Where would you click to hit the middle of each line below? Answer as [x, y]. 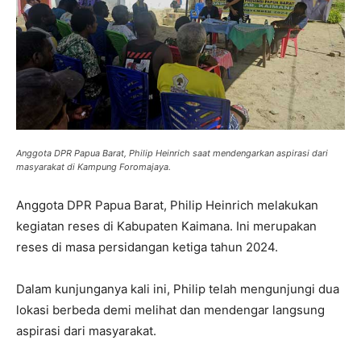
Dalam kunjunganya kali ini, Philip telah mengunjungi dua [178, 289]
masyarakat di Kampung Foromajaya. [93, 167]
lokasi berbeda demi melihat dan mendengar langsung [170, 310]
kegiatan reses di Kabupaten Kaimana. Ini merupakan [166, 226]
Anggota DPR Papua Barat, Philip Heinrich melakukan [167, 205]
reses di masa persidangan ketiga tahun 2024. [147, 247]
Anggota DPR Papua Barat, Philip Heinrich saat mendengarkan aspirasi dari [172, 153]
